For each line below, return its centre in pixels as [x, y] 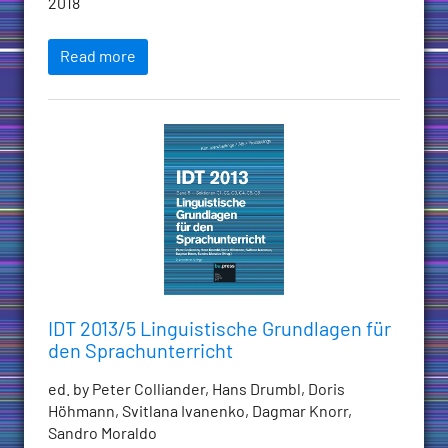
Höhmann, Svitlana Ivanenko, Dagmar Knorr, [200, 411]
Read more [98, 57]
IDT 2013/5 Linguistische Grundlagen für [219, 329]
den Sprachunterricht [140, 351]
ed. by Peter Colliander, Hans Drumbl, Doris [196, 389]
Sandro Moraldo [102, 433]
